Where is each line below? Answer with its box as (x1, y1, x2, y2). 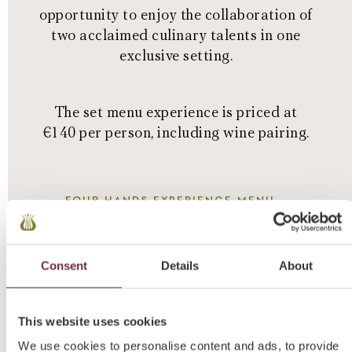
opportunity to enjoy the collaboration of (39, 5, 313, 25)
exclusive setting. (119, 46, 233, 66)
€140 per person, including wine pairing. (42, 123, 310, 143)
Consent (40, 258, 88, 272)
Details (160, 258, 200, 272)
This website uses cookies (18, 314, 167, 328)
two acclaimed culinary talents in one (51, 26, 301, 46)
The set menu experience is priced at (54, 103, 298, 123)
